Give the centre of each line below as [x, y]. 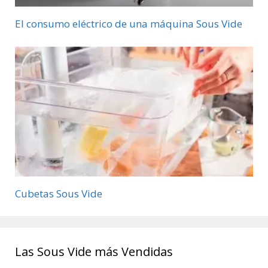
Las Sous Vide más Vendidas [94, 251]
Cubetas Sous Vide [59, 193]
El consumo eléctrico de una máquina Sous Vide [129, 24]
